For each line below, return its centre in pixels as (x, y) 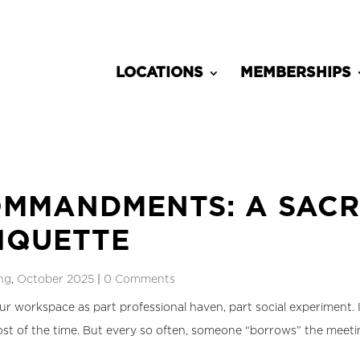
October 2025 (56, 278)
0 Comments (140, 278)
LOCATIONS (159, 73)
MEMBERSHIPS (295, 73)
